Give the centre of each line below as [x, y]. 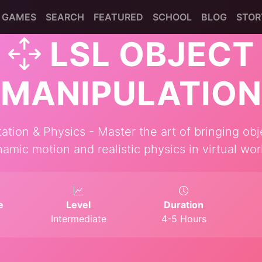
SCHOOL [172, 17]
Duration [184, 205]
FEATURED [118, 17]
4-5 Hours [184, 219]
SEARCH [65, 17]
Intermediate [78, 219]
